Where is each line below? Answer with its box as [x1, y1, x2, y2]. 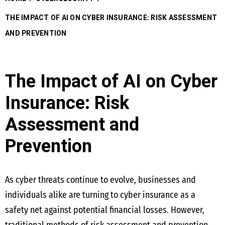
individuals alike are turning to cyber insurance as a [5, 189, 195, 200]
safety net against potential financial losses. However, [5, 204, 204, 215]
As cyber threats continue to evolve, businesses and [5, 174, 196, 185]
